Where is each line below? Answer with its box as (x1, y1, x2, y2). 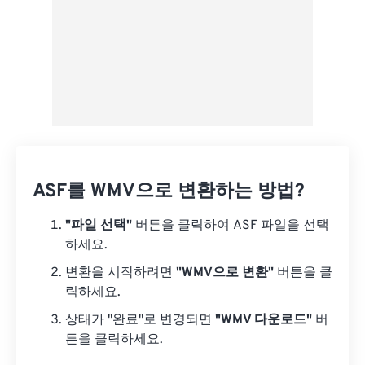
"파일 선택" (65, 218, 132, 234)
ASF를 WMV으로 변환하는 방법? (33, 180, 305, 204)
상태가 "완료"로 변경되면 (65, 312, 215, 328)
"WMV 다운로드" (215, 312, 312, 328)
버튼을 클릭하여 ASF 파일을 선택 (132, 218, 329, 234)
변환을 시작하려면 (65, 265, 176, 281)
